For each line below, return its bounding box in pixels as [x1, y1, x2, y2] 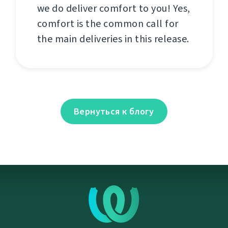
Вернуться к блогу [74, 105, 154, 118]
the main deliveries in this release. [37, 32, 189, 46]
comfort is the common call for [37, 17, 179, 31]
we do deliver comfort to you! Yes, [37, 2, 190, 16]
